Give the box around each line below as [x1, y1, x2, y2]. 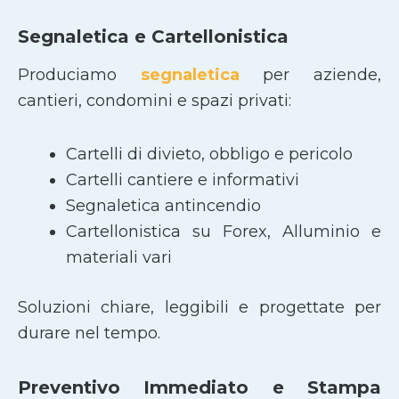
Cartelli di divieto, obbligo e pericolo [66, 144, 353, 165]
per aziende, [263, 64, 382, 85]
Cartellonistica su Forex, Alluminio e [66, 222, 381, 242]
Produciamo [18, 64, 141, 85]
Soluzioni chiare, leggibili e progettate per [18, 297, 381, 318]
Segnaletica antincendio [66, 196, 261, 216]
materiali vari [66, 248, 172, 268]
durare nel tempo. [18, 323, 160, 344]
